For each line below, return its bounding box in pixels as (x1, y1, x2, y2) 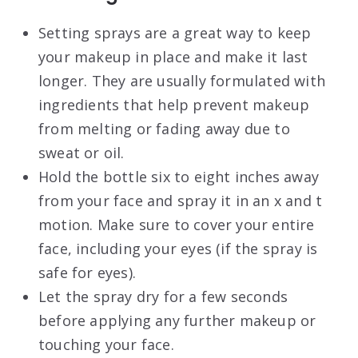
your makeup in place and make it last (38, 46, 308, 66)
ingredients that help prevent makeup (38, 94, 310, 114)
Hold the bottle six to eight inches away (38, 166, 320, 186)
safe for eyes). (38, 262, 136, 282)
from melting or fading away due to (38, 118, 290, 138)
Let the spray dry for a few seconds (38, 286, 288, 306)
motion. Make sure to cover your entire (38, 214, 315, 234)
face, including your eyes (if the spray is (38, 238, 318, 258)
